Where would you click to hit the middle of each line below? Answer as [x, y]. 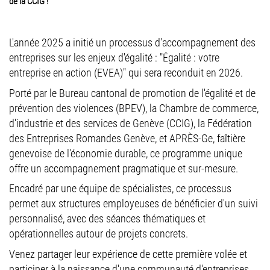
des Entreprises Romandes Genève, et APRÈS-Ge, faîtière [127, 138]
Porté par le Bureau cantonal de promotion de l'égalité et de [132, 93]
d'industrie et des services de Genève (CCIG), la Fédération [130, 123]
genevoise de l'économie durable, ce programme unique [126, 153]
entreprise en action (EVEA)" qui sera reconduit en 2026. [126, 73]
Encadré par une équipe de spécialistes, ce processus [120, 189]
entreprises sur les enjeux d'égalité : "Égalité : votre [114, 58]
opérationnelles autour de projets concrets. [100, 234]
